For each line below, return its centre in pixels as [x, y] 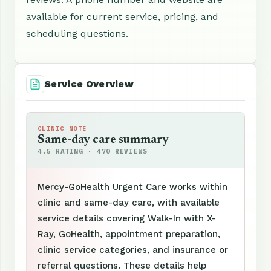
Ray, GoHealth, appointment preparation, [129, 234]
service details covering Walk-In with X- [127, 218]
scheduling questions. [77, 33]
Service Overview [89, 83]
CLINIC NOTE [62, 128]
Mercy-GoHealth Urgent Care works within [132, 187]
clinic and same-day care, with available [129, 202]
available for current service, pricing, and [122, 16]
